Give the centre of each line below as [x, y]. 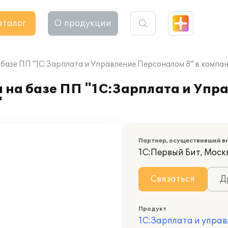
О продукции [83, 23]
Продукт [152, 209]
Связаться [173, 179]
